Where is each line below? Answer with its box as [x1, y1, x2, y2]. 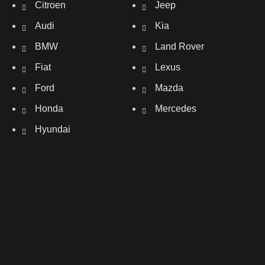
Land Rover [155, 41, 205, 51]
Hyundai [35, 124, 70, 134]
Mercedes [155, 104, 197, 114]
